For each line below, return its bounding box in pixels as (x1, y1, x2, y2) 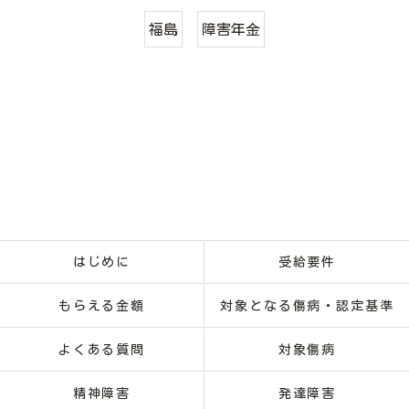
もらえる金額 (58, 299, 146, 312)
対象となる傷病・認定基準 (219, 299, 395, 312)
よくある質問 (58, 343, 146, 356)
